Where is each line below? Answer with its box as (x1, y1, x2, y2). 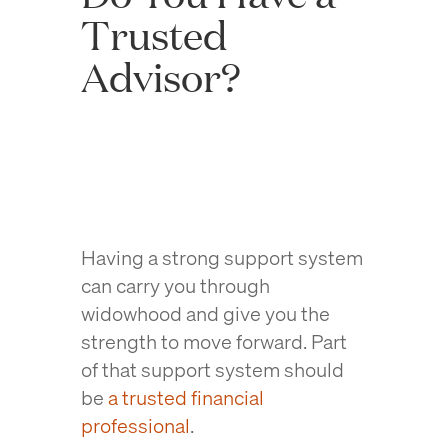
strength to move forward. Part (80, 328, 347, 355)
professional (80, 412, 190, 439)
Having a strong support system (80, 244, 363, 271)
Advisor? (80, 50, 241, 103)
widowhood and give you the (80, 300, 330, 327)
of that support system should (80, 356, 344, 383)
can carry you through (80, 272, 270, 299)
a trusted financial (107, 384, 264, 411)
